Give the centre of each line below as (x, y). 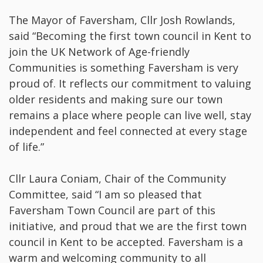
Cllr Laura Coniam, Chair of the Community (117, 179)
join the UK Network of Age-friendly (99, 52)
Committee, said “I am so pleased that (105, 195)
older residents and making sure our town (116, 100)
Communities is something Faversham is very (124, 68)
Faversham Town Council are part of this (112, 210)
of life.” (26, 147)
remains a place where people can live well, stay (130, 115)
